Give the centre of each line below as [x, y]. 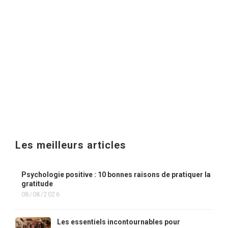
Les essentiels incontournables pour [119, 222]
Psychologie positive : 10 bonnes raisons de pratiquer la [116, 175]
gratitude [37, 184]
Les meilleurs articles [71, 145]
